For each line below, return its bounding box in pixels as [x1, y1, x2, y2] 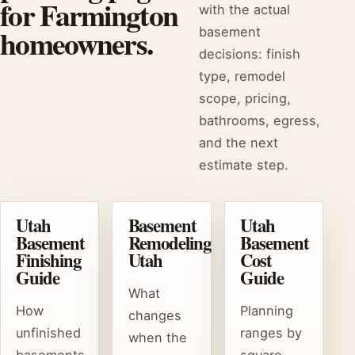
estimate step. [199, 156, 289, 173]
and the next [199, 134, 279, 151]
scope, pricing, [199, 90, 292, 106]
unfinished [16, 325, 82, 342]
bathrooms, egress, [199, 112, 321, 128]
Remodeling [128, 230, 212, 257]
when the [128, 330, 187, 346]
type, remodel [199, 67, 286, 84]
